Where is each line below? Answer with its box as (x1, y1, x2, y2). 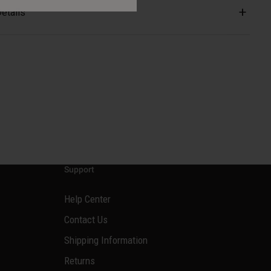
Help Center (64, 193, 111, 206)
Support (64, 165, 94, 175)
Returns (64, 255, 95, 267)
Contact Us (64, 214, 108, 226)
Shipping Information (64, 234, 148, 247)
